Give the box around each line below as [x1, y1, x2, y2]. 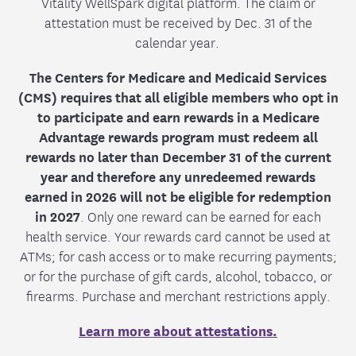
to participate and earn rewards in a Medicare [37, 106, 319, 126]
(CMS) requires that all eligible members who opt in [17, 86, 339, 106]
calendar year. [134, 31, 222, 52]
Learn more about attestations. [79, 319, 277, 340]
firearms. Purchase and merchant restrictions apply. [25, 284, 331, 305]
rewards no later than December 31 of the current [25, 145, 331, 166]
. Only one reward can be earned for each [80, 205, 321, 226]
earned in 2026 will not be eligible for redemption [25, 185, 331, 206]
